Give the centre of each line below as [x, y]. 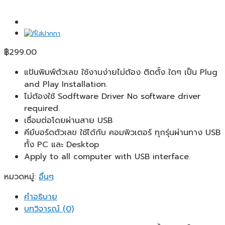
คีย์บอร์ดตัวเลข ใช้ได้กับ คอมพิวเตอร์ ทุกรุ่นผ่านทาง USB [122, 132]
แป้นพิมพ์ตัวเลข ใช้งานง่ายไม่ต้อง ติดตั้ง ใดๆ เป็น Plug [121, 72]
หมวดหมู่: [21, 177]
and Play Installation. [66, 84]
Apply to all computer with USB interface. [107, 156]
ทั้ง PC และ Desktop [62, 144]
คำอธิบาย [41, 197]
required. [42, 108]
